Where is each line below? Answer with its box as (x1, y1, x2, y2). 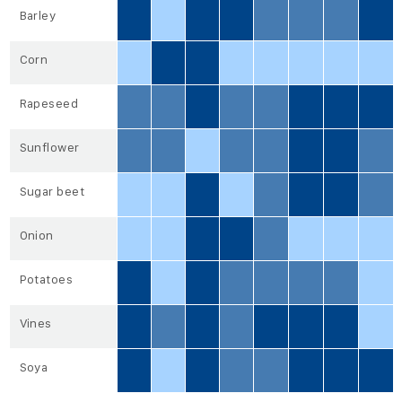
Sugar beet (19, 184, 85, 199)
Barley (19, 8, 57, 23)
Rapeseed (19, 96, 79, 111)
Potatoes (19, 272, 74, 287)
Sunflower (19, 140, 80, 155)
